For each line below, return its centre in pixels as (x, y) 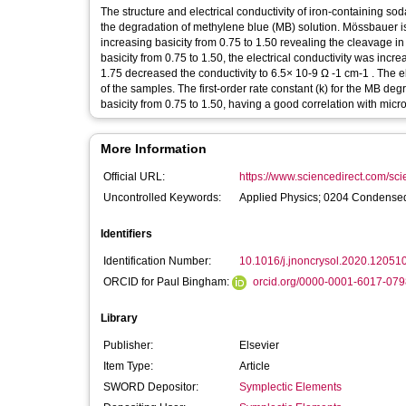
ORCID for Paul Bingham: (168, 282)
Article (255, 366)
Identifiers (126, 234)
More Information (154, 149)
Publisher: (128, 345)
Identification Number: (157, 261)
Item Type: (128, 366)
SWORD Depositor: (151, 387)
